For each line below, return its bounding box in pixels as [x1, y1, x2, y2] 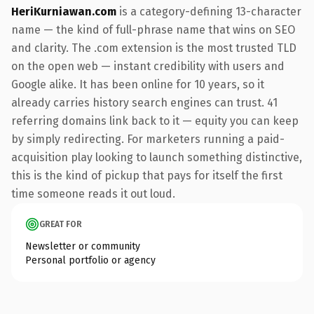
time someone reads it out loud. [11, 186, 175, 200]
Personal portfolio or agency [25, 254, 156, 266]
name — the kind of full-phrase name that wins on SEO [11, 22, 295, 36]
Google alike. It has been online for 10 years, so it [11, 77, 264, 91]
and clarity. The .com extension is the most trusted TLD [11, 41, 296, 55]
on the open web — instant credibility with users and [11, 59, 285, 73]
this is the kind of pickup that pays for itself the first [11, 168, 282, 182]
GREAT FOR [39, 219, 82, 229]
